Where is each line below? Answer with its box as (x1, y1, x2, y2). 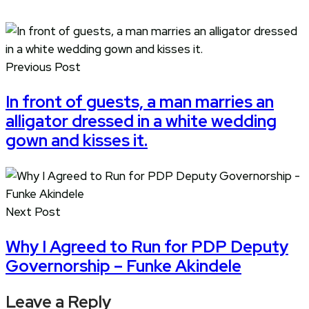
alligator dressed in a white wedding (6, 110, 277, 132)
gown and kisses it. (6, 129, 148, 151)
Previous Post (6, 59, 81, 74)
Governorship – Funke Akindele (6, 255, 241, 277)
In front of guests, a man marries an (6, 90, 274, 112)
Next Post (6, 203, 61, 219)
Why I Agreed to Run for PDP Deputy (6, 235, 288, 257)
